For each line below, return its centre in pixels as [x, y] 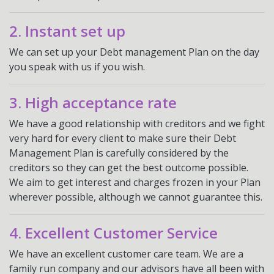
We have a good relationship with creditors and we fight [137, 124]
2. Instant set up [67, 31]
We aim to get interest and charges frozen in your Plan [135, 182]
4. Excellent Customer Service [113, 233]
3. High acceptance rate [93, 102]
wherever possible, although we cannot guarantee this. [136, 197]
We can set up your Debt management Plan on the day [134, 52]
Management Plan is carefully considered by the [119, 153]
